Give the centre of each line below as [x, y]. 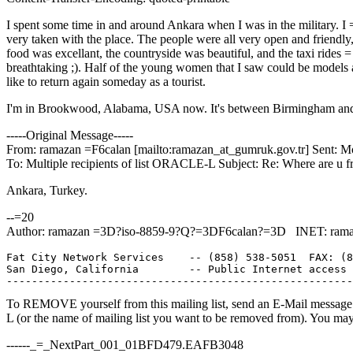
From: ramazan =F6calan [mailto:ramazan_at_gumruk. [141, 149]
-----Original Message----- [70, 135]
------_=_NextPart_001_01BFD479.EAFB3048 [125, 344]
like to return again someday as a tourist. [106, 81]
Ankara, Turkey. [47, 190]
